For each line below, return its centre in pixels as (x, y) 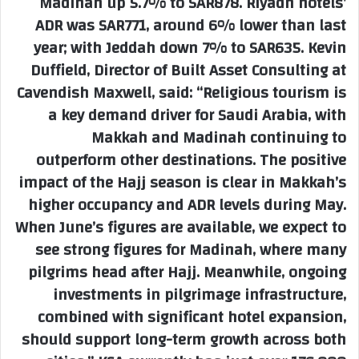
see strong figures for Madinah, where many (191, 250)
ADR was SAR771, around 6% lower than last (191, 26)
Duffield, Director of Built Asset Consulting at (188, 71)
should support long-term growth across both (184, 340)
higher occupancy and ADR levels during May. (187, 205)
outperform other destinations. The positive (191, 160)
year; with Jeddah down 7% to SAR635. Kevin (190, 48)
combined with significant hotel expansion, (192, 317)
